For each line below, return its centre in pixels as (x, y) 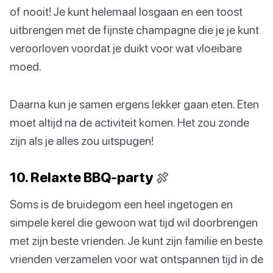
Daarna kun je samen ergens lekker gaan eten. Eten (134, 104)
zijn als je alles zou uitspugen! (82, 140)
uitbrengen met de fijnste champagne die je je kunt (134, 29)
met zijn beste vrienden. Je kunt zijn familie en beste (136, 240)
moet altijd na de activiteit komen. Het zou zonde (129, 122)
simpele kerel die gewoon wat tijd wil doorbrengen (134, 222)
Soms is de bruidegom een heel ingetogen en (121, 204)
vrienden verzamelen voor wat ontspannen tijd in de (136, 258)
